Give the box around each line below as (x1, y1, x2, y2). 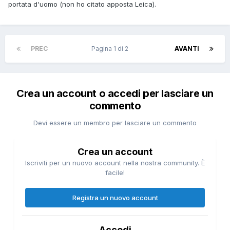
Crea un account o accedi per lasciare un (16, 87, 214, 100)
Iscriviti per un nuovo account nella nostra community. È (25, 159, 205, 167)
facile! (105, 168, 125, 177)
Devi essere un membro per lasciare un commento (33, 119, 197, 127)
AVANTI (175, 45, 199, 53)
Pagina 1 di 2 (91, 45, 131, 53)
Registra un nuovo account (72, 194, 158, 202)
